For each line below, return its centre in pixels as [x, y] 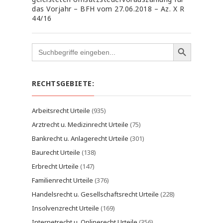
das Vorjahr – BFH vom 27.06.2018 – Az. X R [108, 9]
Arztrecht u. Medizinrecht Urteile [80, 124]
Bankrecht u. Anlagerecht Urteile [80, 138]
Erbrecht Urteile [55, 166]
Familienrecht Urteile [62, 180]
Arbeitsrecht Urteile [61, 111]
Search [42, 46]
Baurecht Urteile [56, 152]
